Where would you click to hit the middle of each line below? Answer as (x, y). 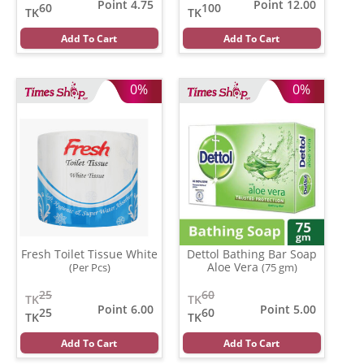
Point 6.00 (126, 309)
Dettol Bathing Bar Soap (252, 253)
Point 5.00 (288, 309)
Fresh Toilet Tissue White (89, 253)
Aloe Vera (234, 266)
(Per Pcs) (89, 267)
